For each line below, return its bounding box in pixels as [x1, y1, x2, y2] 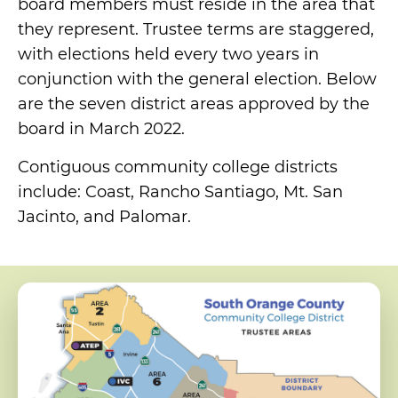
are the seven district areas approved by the [18, 93, 370, 114]
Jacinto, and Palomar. [18, 206, 195, 227]
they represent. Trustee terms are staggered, [18, 19, 374, 39]
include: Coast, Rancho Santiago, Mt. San [18, 181, 343, 202]
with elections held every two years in [18, 44, 319, 64]
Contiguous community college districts [18, 156, 338, 177]
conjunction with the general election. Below [18, 68, 377, 89]
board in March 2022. [18, 118, 185, 139]
